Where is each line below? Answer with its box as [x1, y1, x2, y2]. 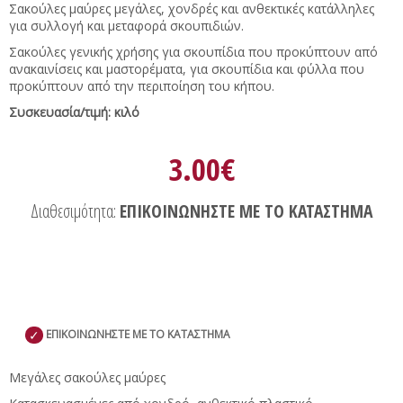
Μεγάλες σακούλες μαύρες [9, 368, 166, 386]
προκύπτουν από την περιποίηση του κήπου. [9, 76, 278, 94]
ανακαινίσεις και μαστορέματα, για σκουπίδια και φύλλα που [9, 59, 364, 77]
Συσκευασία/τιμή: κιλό [9, 103, 139, 121]
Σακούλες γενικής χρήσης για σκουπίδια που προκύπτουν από [9, 42, 378, 60]
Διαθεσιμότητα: [31, 198, 120, 223]
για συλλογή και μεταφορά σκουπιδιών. [9, 16, 244, 34]
